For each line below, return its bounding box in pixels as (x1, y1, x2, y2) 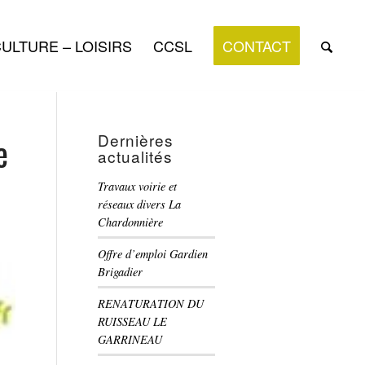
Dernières (97, 129, 174, 151)
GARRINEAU (97, 332, 162, 347)
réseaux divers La (97, 196, 181, 212)
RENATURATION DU (97, 296, 204, 311)
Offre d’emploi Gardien (97, 246, 208, 262)
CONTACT (222, 35, 292, 56)
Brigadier (97, 264, 143, 279)
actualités (97, 145, 173, 167)
